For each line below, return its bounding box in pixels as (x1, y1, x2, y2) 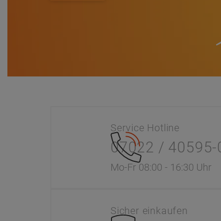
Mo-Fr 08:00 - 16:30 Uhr (110, 161, 212, 173)
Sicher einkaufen (110, 204, 188, 217)
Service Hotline (110, 121, 180, 134)
